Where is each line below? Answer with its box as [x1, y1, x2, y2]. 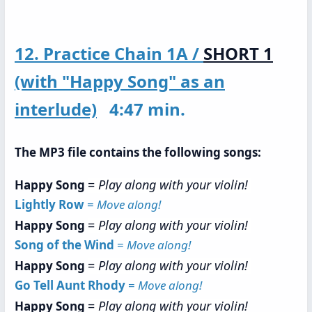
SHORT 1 [203, 42, 273, 65]
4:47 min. [97, 97, 189, 120]
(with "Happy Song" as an [15, 70, 225, 93]
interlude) [15, 97, 97, 120]
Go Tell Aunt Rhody [15, 277, 125, 293]
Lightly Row [15, 196, 84, 212]
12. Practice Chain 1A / [15, 42, 203, 65]
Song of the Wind [15, 237, 114, 253]
